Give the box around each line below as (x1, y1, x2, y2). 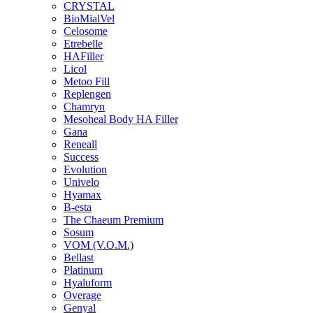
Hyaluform (64, 277, 112, 289)
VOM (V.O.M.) (64, 239, 133, 251)
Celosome (64, 25, 108, 37)
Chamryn (64, 101, 105, 112)
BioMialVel (64, 13, 115, 24)
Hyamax (64, 189, 101, 201)
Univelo (64, 176, 99, 188)
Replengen (64, 88, 111, 100)
